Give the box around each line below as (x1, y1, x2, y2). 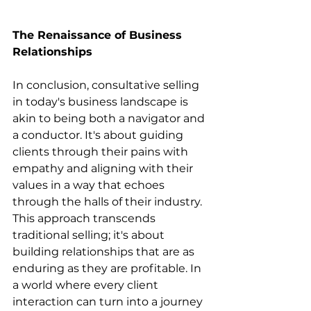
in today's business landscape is (12, 95, 191, 108)
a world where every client (12, 278, 161, 292)
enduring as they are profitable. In (12, 262, 204, 275)
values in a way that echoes (12, 178, 167, 192)
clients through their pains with (12, 145, 191, 158)
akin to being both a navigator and (12, 112, 208, 125)
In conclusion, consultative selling (12, 78, 202, 92)
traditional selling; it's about (12, 228, 167, 242)
